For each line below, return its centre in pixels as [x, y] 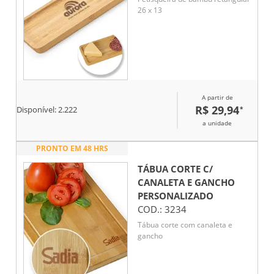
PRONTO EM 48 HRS [72, 148]
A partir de [217, 97]
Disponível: [37, 110]
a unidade [217, 123]
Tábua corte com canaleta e [185, 225]
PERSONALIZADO [176, 195]
